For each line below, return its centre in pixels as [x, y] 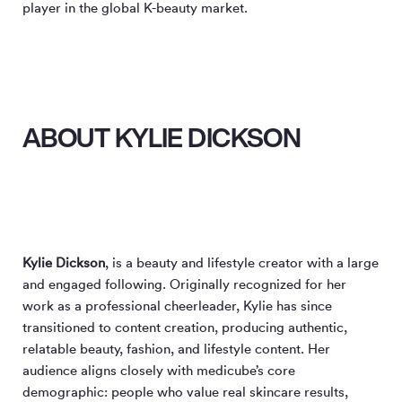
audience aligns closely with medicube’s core [159, 370]
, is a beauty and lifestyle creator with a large [242, 262]
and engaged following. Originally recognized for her [184, 284]
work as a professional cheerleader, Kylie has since [177, 305]
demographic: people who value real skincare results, [185, 391]
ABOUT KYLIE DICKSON [162, 138]
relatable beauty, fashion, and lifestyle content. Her [176, 348]
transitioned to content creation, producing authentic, [185, 327]
